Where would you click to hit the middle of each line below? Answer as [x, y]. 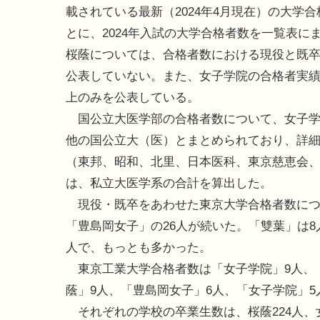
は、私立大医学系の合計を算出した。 [169, 184]
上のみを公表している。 [132, 98]
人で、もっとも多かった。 [139, 248]
